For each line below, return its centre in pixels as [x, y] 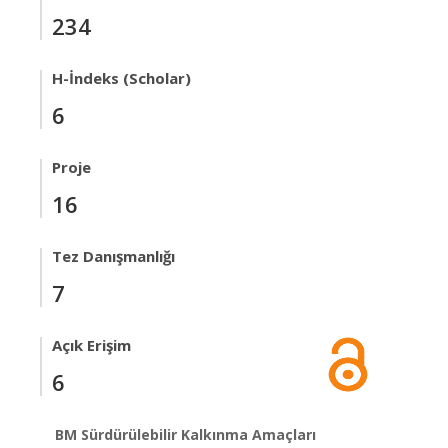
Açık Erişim [91, 345]
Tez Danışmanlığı [113, 256]
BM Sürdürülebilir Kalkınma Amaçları [185, 434]
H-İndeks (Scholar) [121, 78]
